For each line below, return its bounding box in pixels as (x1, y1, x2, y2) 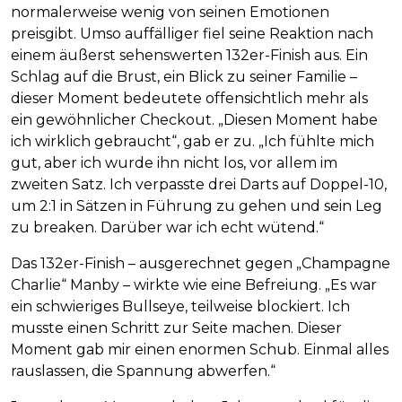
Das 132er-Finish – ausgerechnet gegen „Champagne (11, 255, 390, 273)
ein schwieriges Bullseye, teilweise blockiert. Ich (11, 298, 350, 316)
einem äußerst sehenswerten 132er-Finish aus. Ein (11, 47, 368, 65)
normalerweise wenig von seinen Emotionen (11, 4, 329, 22)
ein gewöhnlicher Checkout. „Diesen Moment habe (11, 111, 378, 129)
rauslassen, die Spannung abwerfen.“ (11, 363, 275, 380)
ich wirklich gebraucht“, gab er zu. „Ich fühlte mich (11, 133, 374, 151)
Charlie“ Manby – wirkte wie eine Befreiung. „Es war (11, 276, 377, 294)
